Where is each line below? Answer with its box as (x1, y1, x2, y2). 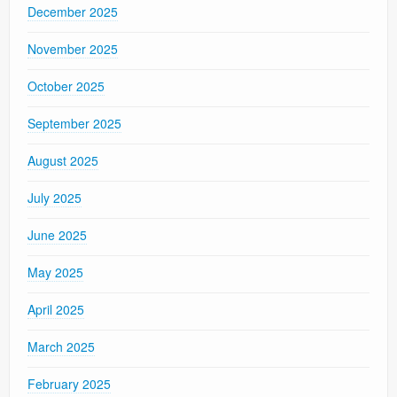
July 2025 (27, 189, 82, 207)
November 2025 (27, 40, 118, 58)
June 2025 (27, 226, 87, 245)
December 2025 (27, 3, 118, 21)
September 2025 (27, 114, 121, 133)
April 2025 (27, 300, 84, 319)
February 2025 (27, 375, 111, 393)
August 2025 (27, 152, 98, 170)
